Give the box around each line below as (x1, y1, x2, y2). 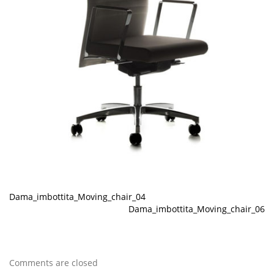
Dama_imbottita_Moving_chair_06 (128, 202, 265, 215)
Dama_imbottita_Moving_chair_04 (9, 190, 146, 202)
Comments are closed (9, 256, 98, 268)
